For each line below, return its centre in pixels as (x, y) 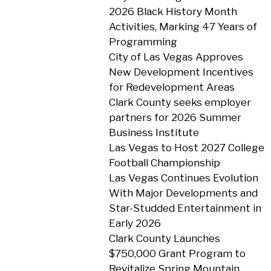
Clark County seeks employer (180, 102)
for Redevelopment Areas (171, 87)
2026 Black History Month (173, 11)
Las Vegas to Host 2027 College (186, 148)
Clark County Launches (164, 238)
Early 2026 (135, 223)
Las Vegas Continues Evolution (183, 178)
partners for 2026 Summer (175, 117)
